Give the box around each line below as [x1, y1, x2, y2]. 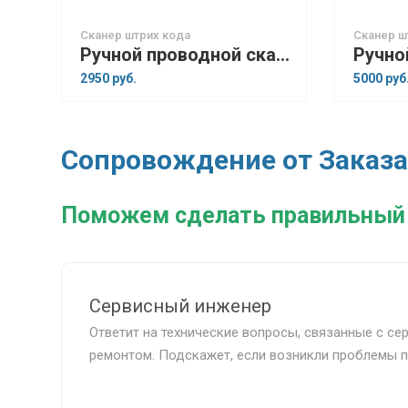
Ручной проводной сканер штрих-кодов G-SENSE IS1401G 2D [276, 44, 290, 66]
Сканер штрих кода [80, 28, 190, 42]
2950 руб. [80, 71, 137, 86]
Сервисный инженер [89, 295, 271, 317]
